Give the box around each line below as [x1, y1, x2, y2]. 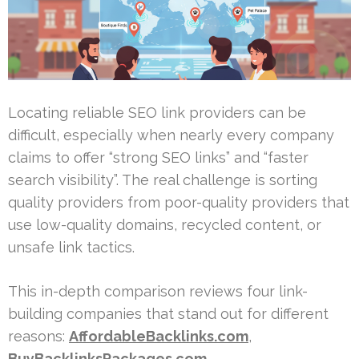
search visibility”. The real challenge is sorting [8, 171, 317, 188]
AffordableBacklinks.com [69, 327, 248, 345]
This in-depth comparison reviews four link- [8, 282, 308, 300]
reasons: [8, 327, 69, 345]
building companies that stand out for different [8, 305, 329, 322]
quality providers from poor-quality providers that [8, 193, 349, 211]
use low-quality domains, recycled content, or [8, 216, 321, 233]
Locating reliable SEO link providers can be [8, 103, 306, 121]
